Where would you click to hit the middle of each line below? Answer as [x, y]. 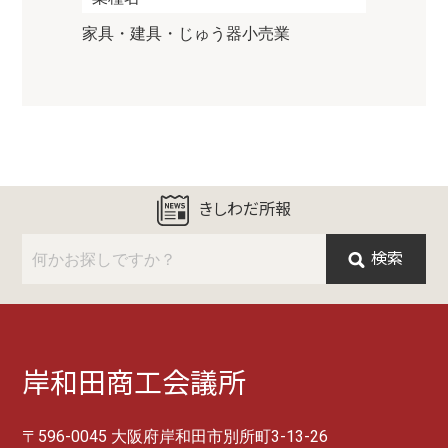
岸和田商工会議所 [134, 383]
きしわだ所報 [245, 209]
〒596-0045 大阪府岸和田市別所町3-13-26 [175, 436]
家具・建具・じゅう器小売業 [186, 33]
